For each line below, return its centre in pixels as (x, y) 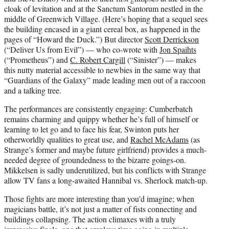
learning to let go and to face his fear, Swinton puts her (91, 129)
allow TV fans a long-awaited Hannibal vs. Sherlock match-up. (106, 180)
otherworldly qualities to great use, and (67, 139)
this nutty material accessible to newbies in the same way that (102, 70)
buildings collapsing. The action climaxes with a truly (90, 219)
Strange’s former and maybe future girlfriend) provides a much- (105, 149)
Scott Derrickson (172, 39)
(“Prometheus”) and (37, 59)
